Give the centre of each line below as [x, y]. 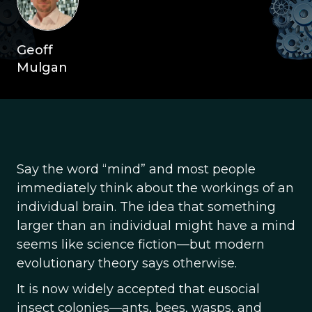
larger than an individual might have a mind [156, 226]
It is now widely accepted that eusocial [138, 289]
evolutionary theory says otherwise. [127, 263]
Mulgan [42, 68]
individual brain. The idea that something [146, 207]
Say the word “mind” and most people [136, 169]
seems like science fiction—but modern [141, 244]
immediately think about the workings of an [155, 188]
